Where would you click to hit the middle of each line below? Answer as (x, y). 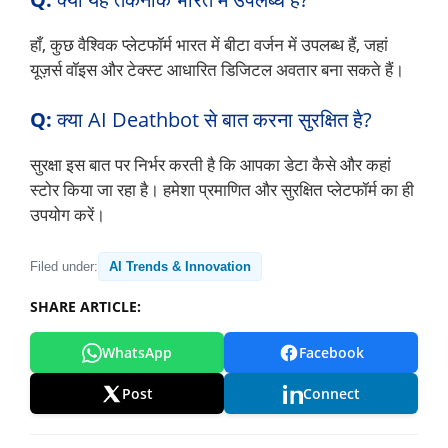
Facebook (331, 353)
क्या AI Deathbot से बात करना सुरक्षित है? (212, 119)
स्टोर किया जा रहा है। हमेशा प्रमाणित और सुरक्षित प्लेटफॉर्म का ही (222, 189)
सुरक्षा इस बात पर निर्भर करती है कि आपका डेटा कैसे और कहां (210, 164)
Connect (331, 394)
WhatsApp (137, 353)
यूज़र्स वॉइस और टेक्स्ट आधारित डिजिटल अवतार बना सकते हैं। (217, 70)
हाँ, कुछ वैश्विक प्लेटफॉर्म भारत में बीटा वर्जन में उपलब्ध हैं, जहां (209, 45)
